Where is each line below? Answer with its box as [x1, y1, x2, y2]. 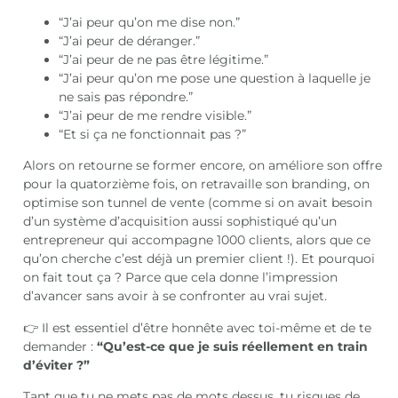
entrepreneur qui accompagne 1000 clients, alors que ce [23, 232, 371, 249]
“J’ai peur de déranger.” [59, 32, 201, 49]
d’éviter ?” [23, 356, 91, 373]
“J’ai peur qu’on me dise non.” [59, 13, 241, 30]
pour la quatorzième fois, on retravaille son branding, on [23, 176, 370, 193]
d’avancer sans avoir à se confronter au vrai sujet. [23, 288, 328, 305]
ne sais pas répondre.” [59, 88, 194, 105]
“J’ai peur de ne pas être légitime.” [59, 51, 269, 68]
